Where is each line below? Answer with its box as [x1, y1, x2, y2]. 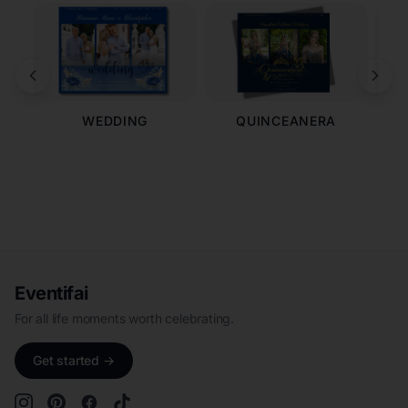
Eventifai [15, 281, 88, 304]
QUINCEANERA [236, 112, 337, 128]
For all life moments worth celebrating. [15, 310, 235, 326]
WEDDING [82, 112, 148, 128]
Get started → [33, 352, 115, 368]
